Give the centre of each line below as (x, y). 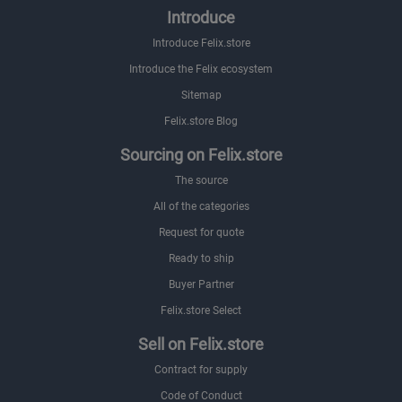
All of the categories (201, 206)
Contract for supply (201, 370)
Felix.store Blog (201, 121)
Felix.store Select (201, 310)
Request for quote (201, 232)
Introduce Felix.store (201, 43)
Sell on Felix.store (201, 344)
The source (201, 180)
